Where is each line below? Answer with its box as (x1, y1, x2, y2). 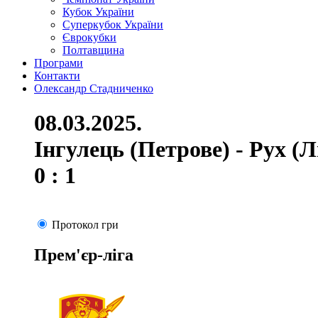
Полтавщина (62, 44, 124, 56)
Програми (34, 57, 83, 69)
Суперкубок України (62, 18, 163, 31)
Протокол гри (52, 218, 119, 231)
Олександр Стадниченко (34, 82, 153, 94)
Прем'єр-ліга (34, 245, 133, 264)
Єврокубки (62, 31, 116, 43)
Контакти (34, 70, 80, 82)
